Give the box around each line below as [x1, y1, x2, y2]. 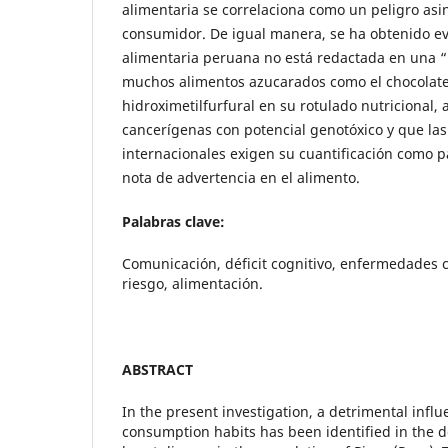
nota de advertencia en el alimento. [122, 168, 360, 188]
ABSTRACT [122, 360, 193, 380]
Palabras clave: [122, 212, 225, 232]
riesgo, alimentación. [122, 274, 263, 294]
